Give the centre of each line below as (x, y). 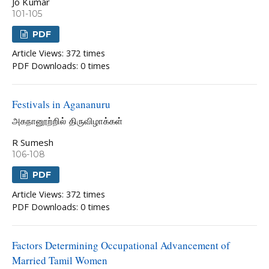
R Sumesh (33, 143)
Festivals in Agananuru (61, 104)
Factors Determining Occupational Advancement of (121, 245)
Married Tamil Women (60, 260)
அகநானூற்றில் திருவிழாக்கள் (67, 121)
